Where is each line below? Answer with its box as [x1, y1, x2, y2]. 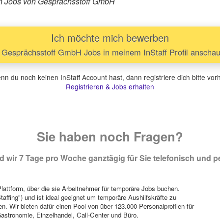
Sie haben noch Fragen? [37, 127, 183, 146]
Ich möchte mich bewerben [51, 30, 169, 45]
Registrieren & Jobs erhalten [66, 82, 154, 92]
